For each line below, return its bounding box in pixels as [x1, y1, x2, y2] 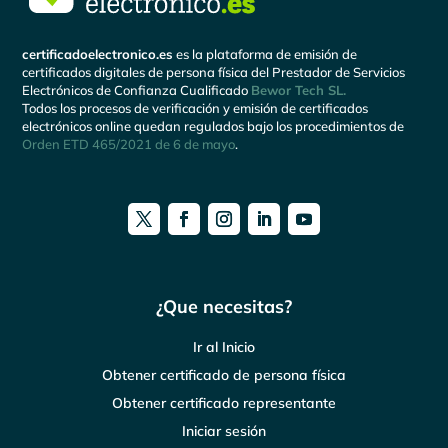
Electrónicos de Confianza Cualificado [22, 81, 252, 98]
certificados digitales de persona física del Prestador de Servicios [22, 63, 406, 80]
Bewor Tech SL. [251, 81, 347, 98]
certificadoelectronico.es [22, 45, 174, 62]
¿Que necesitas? [156, 294, 292, 318]
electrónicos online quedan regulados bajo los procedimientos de [22, 117, 405, 134]
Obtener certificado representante [112, 393, 336, 412]
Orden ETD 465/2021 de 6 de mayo [22, 135, 236, 152]
